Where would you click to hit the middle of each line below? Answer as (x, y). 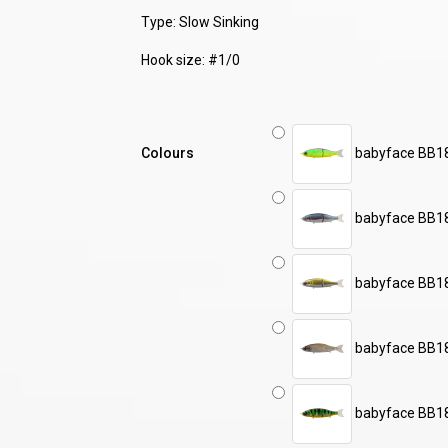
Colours (167, 152)
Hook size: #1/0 (190, 60)
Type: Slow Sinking (199, 22)
